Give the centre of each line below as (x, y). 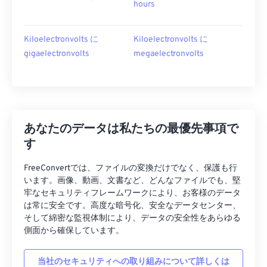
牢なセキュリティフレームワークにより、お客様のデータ (132, 193)
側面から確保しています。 (74, 231)
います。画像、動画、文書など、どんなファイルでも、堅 (132, 181)
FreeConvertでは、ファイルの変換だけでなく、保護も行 (131, 168)
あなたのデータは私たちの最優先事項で (131, 129)
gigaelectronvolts (57, 54)
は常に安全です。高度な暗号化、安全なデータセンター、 (132, 206)
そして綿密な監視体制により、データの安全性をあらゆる (132, 218)
